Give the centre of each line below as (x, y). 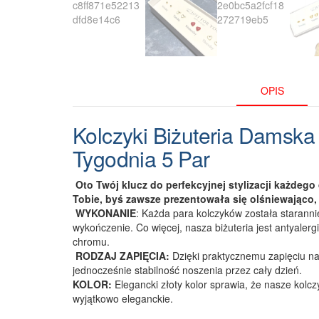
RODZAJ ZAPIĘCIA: (121, 255)
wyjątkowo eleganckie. (123, 298)
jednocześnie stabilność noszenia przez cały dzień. (187, 270)
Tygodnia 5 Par (141, 158)
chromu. (91, 241)
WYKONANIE (104, 213)
